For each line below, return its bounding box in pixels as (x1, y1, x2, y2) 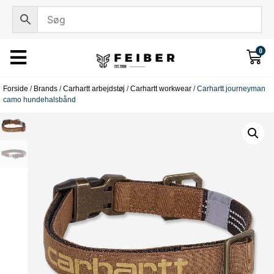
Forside (3, 84, 28, 94)
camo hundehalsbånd (3, 95, 76, 105)
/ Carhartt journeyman (191, 84, 265, 94)
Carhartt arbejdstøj (63, 84, 125, 94)
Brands (34, 84, 57, 94)
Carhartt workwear (130, 84, 191, 94)
